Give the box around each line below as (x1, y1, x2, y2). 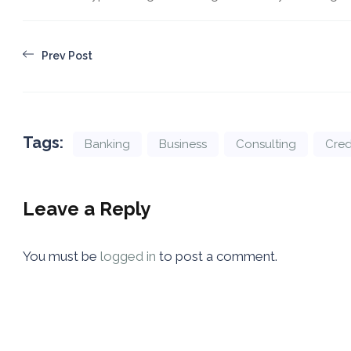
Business (158, 136, 207, 151)
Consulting (235, 136, 296, 151)
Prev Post (41, 49, 92, 62)
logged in (100, 248, 156, 264)
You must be (22, 248, 100, 264)
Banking (84, 136, 130, 151)
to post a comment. (155, 248, 277, 264)
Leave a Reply (22, 197, 150, 220)
